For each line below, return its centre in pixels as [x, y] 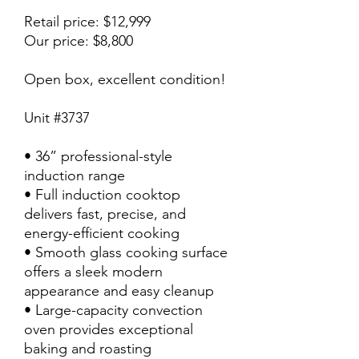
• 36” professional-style [98, 156]
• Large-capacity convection [113, 310]
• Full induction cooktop [102, 195]
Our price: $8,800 [79, 41]
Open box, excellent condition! [125, 79]
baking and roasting [88, 349]
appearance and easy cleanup [119, 291]
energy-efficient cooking [102, 233]
